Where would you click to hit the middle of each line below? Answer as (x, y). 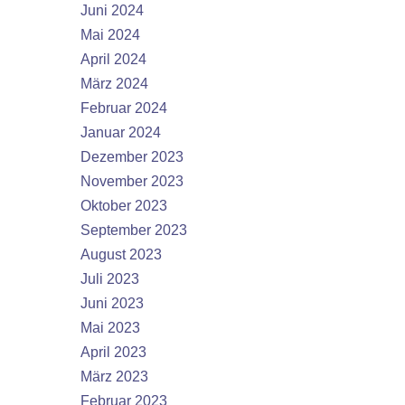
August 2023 (121, 254)
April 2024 (113, 59)
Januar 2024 (121, 132)
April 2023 (113, 352)
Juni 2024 (112, 10)
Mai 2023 (110, 328)
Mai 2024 (110, 35)
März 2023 (114, 377)
